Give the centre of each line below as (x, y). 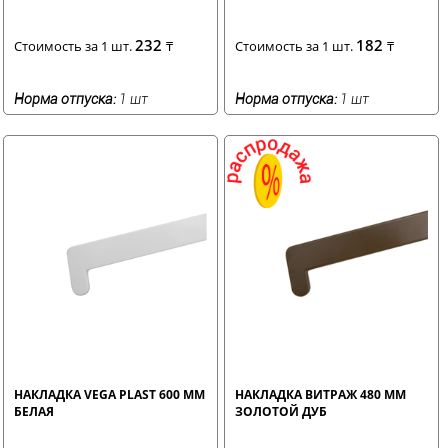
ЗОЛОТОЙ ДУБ (281, 411)
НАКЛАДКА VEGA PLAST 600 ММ (109, 394)
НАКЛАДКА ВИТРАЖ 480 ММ (321, 394)
